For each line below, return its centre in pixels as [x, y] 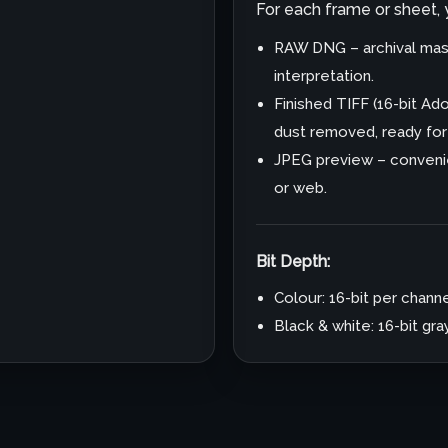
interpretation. [324, 76]
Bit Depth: [293, 262]
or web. [300, 188]
